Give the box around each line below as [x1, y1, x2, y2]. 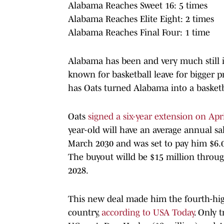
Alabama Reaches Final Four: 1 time [68, 27, 210, 37]
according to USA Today [101, 207, 194, 217]
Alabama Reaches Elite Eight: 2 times [68, 13, 214, 24]
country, [68, 207, 101, 217]
